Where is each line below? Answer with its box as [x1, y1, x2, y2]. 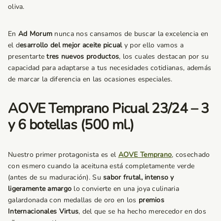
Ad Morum [18, 29, 53, 38]
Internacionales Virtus [8, 206, 79, 216]
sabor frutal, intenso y [103, 172, 174, 182]
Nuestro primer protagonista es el [8, 149, 116, 159]
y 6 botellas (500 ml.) [8, 115, 134, 134]
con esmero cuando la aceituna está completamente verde [8, 161, 195, 171]
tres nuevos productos [46, 51, 119, 61]
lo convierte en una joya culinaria [74, 184, 179, 193]
